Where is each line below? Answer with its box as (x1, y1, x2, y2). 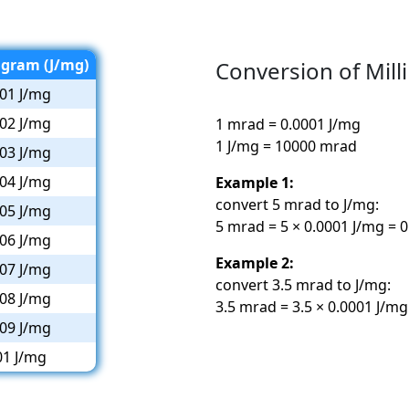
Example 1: (215, 172, 294, 193)
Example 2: (215, 252, 294, 273)
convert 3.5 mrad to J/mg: (215, 274, 391, 295)
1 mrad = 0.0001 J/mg (215, 113, 361, 134)
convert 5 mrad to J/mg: (215, 194, 379, 215)
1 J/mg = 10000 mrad (215, 135, 357, 156)
